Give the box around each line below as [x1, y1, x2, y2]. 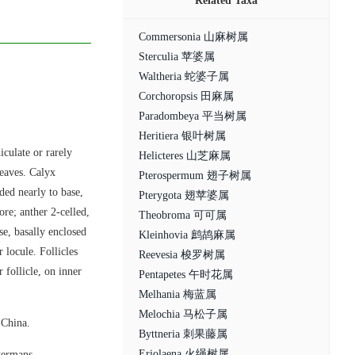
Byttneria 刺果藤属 [139, 328, 227, 340]
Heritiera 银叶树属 [139, 130, 226, 142]
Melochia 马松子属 [139, 308, 227, 320]
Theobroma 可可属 [139, 209, 227, 221]
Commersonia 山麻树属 [139, 31, 248, 43]
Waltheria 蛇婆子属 [139, 71, 229, 82]
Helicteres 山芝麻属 [139, 150, 231, 162]
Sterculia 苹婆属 [139, 51, 215, 63]
